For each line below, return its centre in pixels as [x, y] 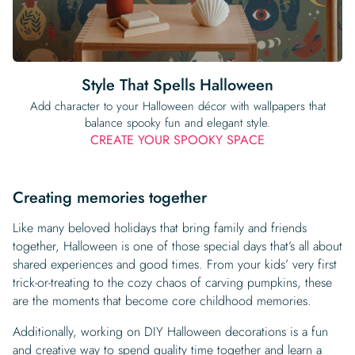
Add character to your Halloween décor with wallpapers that [177, 106]
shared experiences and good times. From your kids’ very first [175, 264]
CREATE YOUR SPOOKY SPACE [177, 139]
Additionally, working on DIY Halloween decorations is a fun [170, 331]
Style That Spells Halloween [177, 85]
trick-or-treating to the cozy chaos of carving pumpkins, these [172, 282]
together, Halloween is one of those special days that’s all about [177, 246]
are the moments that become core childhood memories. [164, 300]
